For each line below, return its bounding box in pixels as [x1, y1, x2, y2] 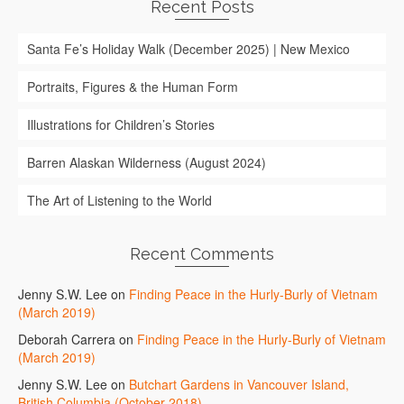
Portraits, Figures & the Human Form [27, 78, 238, 96]
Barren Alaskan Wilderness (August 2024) [27, 153, 266, 172]
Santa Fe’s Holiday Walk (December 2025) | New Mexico [27, 40, 350, 59]
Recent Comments [130, 244, 274, 264]
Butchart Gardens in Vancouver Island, [129, 375, 349, 394]
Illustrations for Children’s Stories [27, 115, 215, 134]
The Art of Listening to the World [27, 191, 212, 210]
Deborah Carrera [18, 330, 115, 349]
